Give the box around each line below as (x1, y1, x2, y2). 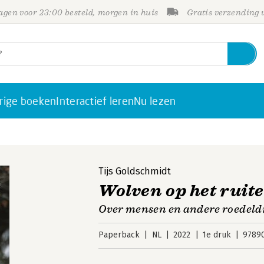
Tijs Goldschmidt (98, 166, 171, 177)
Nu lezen (134, 94, 176, 107)
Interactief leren (56, 94, 134, 107)
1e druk (202, 230, 231, 240)
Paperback (98, 230, 140, 240)
